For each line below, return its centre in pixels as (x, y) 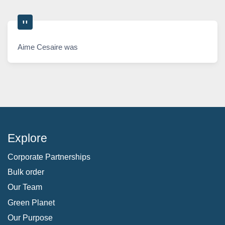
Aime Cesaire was (48, 47)
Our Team (25, 187)
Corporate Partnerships (49, 157)
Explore (27, 138)
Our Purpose (30, 218)
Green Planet (31, 202)
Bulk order (26, 172)
